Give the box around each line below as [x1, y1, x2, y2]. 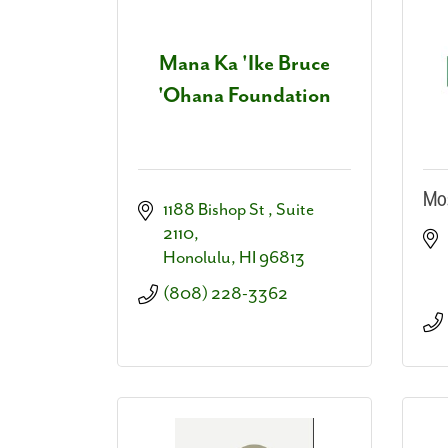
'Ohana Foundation [158, 84, 331, 109]
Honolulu [163, 247, 231, 268]
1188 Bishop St [163, 199, 268, 220]
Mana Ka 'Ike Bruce [159, 52, 330, 77]
